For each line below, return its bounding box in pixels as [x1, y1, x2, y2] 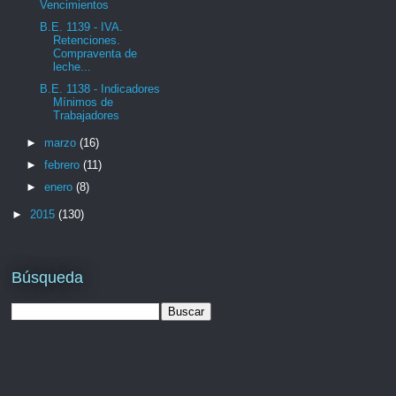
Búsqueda [11, 269, 83, 287]
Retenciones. [53, 34, 121, 47]
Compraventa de [53, 47, 138, 60]
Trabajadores [53, 108, 120, 122]
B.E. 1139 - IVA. [40, 20, 124, 34]
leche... [53, 60, 92, 73]
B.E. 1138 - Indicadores [40, 81, 161, 95]
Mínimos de [53, 95, 114, 109]
